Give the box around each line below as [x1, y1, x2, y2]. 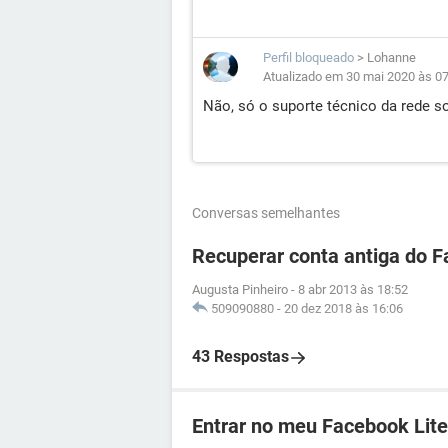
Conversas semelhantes [192, 205, 340, 221]
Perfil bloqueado [263, 50, 354, 65]
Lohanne [367, 50, 416, 65]
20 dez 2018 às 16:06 [284, 301, 403, 316]
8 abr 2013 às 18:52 [298, 282, 408, 297]
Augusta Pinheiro [192, 282, 288, 297]
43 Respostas [192, 347, 289, 366]
